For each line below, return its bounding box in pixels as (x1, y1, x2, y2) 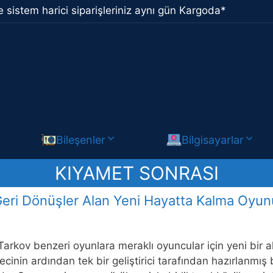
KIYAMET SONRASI (54, 161, 219, 184)
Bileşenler (55, 133, 105, 146)
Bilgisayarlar (182, 133, 244, 146)
